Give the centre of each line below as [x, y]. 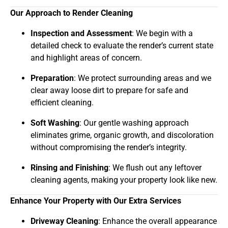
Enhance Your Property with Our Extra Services [96, 201]
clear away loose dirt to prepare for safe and [109, 91]
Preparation [52, 78]
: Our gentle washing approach [134, 123]
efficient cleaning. [62, 103]
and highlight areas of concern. [86, 58]
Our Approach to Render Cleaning [72, 13]
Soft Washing [55, 123]
